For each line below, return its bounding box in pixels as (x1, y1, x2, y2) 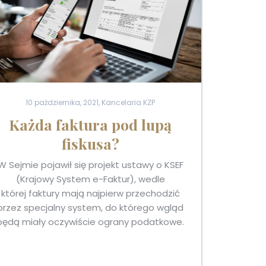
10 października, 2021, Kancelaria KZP (26, 97, 156, 107)
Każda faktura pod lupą (9, 114, 172, 134)
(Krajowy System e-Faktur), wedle (15, 172, 165, 185)
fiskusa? (61, 133, 119, 153)
